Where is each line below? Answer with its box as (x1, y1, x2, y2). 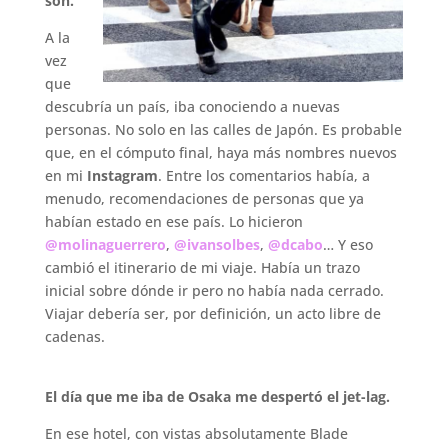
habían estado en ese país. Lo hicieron (44, 212, 303, 232)
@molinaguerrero (44, 235, 166, 255)
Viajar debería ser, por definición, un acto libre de (44, 304, 381, 324)
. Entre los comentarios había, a (157, 166, 370, 186)
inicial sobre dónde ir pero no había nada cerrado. (44, 281, 384, 301)
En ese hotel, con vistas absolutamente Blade (44, 424, 348, 444)
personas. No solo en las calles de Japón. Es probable (44, 120, 402, 140)
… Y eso (322, 235, 373, 255)
